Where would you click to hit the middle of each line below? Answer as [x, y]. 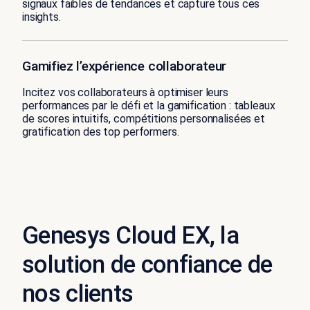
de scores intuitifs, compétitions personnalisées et [144, 118]
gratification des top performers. [101, 131]
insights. [42, 17]
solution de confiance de [147, 264]
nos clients [78, 293]
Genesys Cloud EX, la [130, 235]
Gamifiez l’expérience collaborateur [125, 66]
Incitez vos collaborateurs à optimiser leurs [125, 92]
